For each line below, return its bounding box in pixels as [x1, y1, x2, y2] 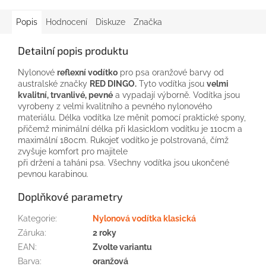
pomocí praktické [151, 112, 218, 122]
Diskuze [96, 17, 125, 27]
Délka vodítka [59, 112, 111, 122]
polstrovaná [160, 135, 206, 145]
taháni [64, 157, 87, 167]
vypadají [122, 90, 155, 100]
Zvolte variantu [93, 242, 152, 252]
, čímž [206, 135, 229, 145]
